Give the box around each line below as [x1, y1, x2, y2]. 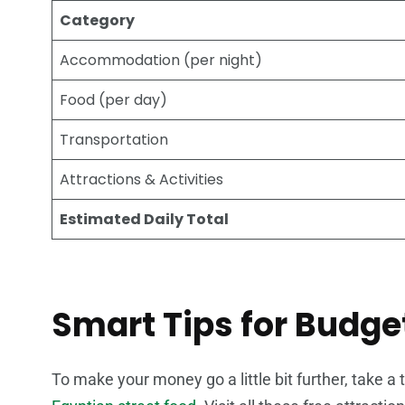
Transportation [60, 129, 168, 151]
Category [60, 10, 135, 32]
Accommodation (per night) [60, 50, 262, 71]
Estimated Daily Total [60, 209, 229, 231]
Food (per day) [60, 89, 167, 111]
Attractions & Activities [60, 169, 223, 191]
